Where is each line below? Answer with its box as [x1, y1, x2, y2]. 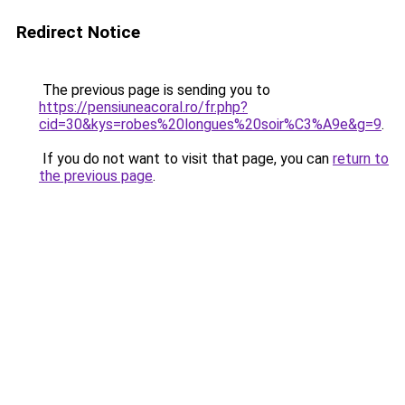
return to [333, 150, 389, 167]
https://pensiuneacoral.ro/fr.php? [39, 99, 248, 116]
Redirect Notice [16, 22, 140, 42]
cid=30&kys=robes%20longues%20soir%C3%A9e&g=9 [39, 116, 381, 133]
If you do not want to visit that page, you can [39, 150, 333, 167]
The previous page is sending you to [39, 81, 270, 99]
